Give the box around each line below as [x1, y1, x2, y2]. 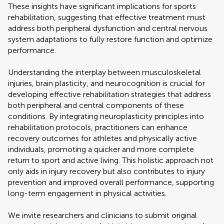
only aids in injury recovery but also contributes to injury [8, 166, 205, 176]
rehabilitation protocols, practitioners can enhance [8, 122, 187, 132]
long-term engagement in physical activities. [8, 188, 166, 198]
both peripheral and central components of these [8, 100, 184, 110]
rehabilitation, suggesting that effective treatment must [8, 12, 205, 22]
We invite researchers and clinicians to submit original [8, 210, 197, 220]
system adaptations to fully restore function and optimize [8, 34, 212, 44]
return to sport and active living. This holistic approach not [8, 155, 213, 165]
